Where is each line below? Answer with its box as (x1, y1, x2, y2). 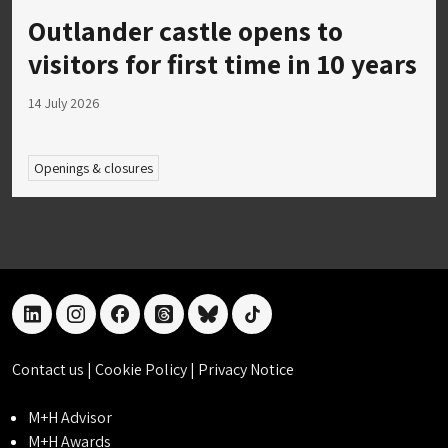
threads (162, 314, 222, 337)
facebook (118, 314, 188, 337)
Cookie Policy (95, 358, 190, 380)
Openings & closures (33, 158, 153, 177)
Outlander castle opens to (28, 11, 343, 49)
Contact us (12, 358, 87, 380)
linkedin (30, 314, 92, 337)
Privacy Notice (198, 358, 294, 380)
